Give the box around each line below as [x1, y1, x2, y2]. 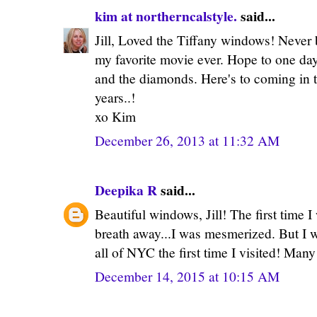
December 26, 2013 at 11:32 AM [95, 131, 279, 149]
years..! [95, 88, 135, 106]
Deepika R [95, 179, 157, 200]
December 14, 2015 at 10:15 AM [95, 267, 279, 285]
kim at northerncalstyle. [95, 5, 237, 26]
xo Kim [95, 107, 136, 125]
